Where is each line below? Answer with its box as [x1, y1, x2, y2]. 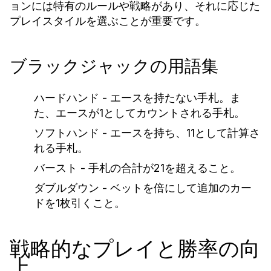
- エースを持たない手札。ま [99, 91, 241, 104]
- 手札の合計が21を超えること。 [77, 162, 241, 174]
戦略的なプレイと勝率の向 [10, 234, 260, 263]
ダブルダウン [34, 181, 99, 194]
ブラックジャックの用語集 [10, 54, 218, 78]
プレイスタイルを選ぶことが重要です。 [10, 13, 206, 28]
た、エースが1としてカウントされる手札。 [34, 106, 245, 119]
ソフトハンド [34, 126, 99, 139]
